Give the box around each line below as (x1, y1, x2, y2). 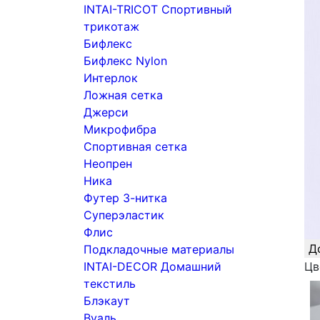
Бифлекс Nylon (84, 54, 167, 68)
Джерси (84, 105, 129, 119)
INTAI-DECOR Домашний (84, 259, 221, 274)
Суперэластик (84, 208, 164, 222)
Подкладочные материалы (84, 242, 234, 256)
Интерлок (84, 71, 138, 85)
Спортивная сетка (84, 139, 187, 154)
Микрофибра (84, 122, 156, 136)
